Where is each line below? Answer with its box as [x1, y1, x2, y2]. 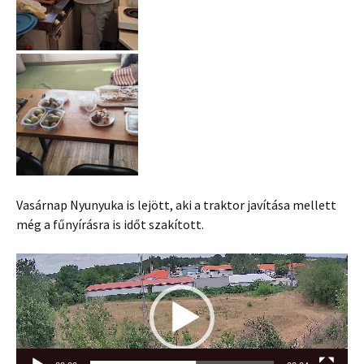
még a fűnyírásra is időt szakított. [16, 216, 204, 232]
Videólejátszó [15, 254, 91, 271]
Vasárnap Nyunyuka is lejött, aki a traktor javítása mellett [16, 197, 336, 213]
